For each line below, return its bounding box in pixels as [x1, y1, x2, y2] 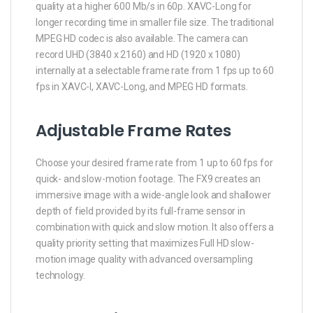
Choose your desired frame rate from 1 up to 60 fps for [36, 157, 273, 168]
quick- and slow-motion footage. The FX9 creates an [36, 173, 261, 184]
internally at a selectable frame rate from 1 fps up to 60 [36, 65, 275, 77]
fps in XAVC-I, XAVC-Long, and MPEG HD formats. [36, 81, 248, 93]
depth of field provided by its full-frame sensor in [36, 205, 245, 217]
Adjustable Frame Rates [36, 119, 231, 142]
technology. [36, 270, 85, 281]
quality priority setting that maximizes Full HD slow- [36, 238, 254, 249]
